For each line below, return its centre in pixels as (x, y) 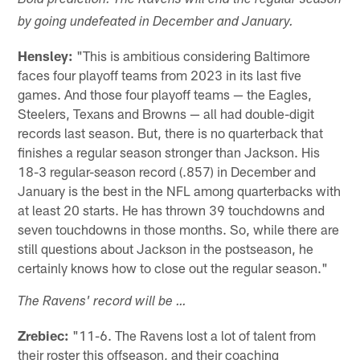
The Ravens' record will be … (102, 302)
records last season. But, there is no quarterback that (171, 132)
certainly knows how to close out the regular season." (173, 267)
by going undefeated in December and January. (156, 22)
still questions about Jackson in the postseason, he (166, 248)
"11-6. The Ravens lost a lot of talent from (193, 335)
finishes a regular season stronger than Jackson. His (169, 151)
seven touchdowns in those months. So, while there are (179, 229)
